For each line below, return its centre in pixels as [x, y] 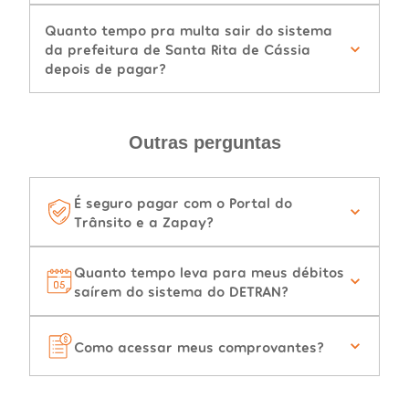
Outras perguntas [204, 143]
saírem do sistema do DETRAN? [181, 291]
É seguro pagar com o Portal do [183, 203]
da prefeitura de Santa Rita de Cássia [178, 49]
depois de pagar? [105, 68]
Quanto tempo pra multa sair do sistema [189, 30]
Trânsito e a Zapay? [144, 222]
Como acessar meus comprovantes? [199, 346]
